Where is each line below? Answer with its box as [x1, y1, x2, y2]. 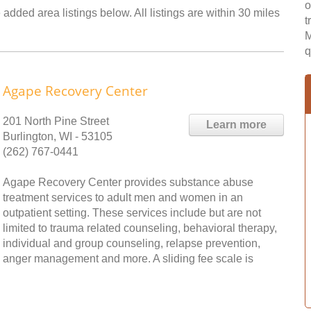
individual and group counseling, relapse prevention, [3, 237, 260, 249]
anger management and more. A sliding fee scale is [3, 253, 253, 264]
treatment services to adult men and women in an [3, 192, 243, 203]
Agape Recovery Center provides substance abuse [3, 176, 253, 188]
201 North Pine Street [3, 115, 109, 127]
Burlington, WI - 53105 [3, 131, 112, 142]
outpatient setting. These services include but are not [3, 207, 261, 219]
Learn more [206, 119, 267, 131]
